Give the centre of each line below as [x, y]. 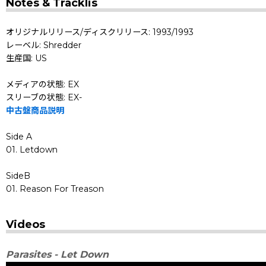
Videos [26, 224]
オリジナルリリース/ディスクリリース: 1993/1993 [100, 32]
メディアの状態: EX [42, 84]
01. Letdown [32, 149]
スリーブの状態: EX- [44, 97]
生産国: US [26, 58]
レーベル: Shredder [44, 45]
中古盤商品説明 [35, 110]
